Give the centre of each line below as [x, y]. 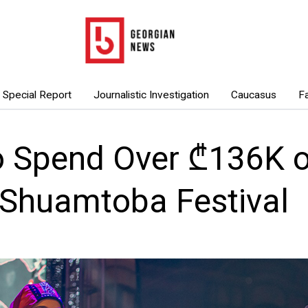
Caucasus [253, 95]
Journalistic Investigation [151, 95]
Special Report [37, 95]
